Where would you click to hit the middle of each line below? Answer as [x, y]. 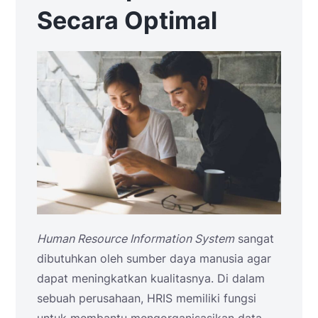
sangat [254, 238]
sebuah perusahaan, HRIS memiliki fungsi [147, 298]
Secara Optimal [127, 21]
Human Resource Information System [136, 238]
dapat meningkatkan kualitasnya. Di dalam [151, 278]
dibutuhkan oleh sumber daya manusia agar [154, 258]
